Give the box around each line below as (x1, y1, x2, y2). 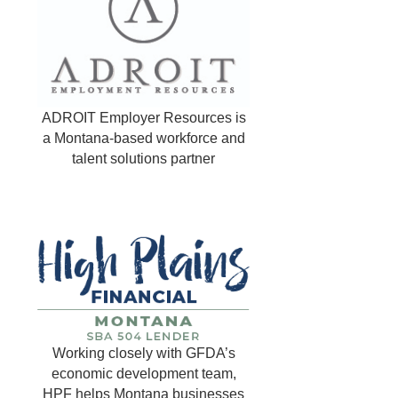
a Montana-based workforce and (42, 131, 245, 147)
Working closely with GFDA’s (52, 346, 235, 362)
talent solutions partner (72, 151, 215, 167)
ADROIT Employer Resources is (41, 110, 246, 126)
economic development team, (51, 366, 236, 382)
